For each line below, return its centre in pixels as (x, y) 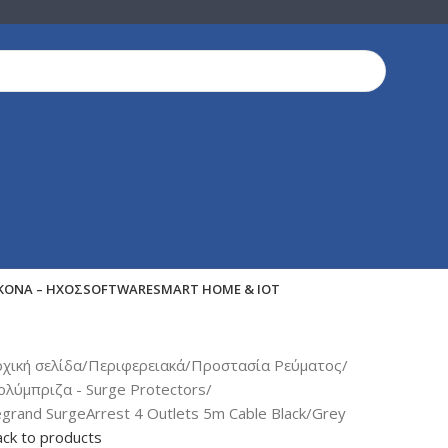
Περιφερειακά (137, 364)
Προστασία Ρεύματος (267, 364)
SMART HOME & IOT (216, 289)
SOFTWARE (118, 289)
